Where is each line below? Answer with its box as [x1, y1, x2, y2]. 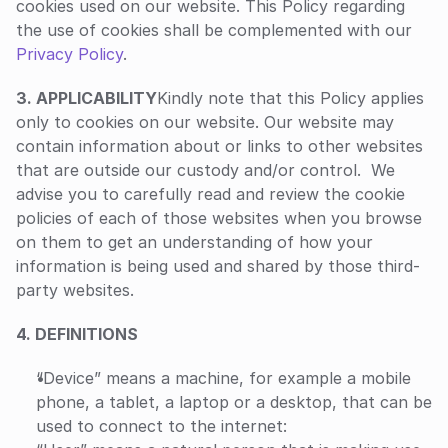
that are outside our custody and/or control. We [16, 160, 395, 180]
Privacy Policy [16, 44, 123, 64]
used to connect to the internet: [36, 416, 287, 436]
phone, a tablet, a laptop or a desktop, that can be [36, 392, 432, 412]
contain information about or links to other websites [16, 136, 423, 156]
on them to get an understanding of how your [16, 232, 373, 252]
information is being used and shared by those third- [16, 256, 420, 276]
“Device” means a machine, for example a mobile [36, 368, 411, 388]
